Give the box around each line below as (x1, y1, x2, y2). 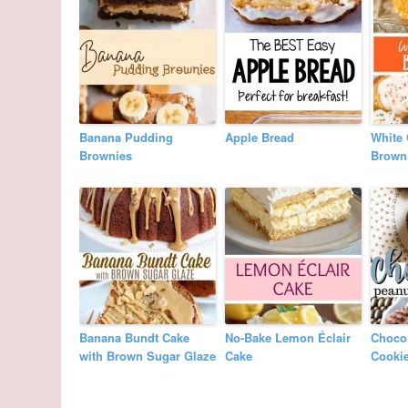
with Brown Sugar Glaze (79, 347, 217, 365)
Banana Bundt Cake (79, 329, 190, 347)
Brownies (79, 147, 133, 165)
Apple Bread (225, 128, 295, 147)
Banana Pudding (79, 128, 174, 147)
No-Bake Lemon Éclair (225, 329, 352, 347)
